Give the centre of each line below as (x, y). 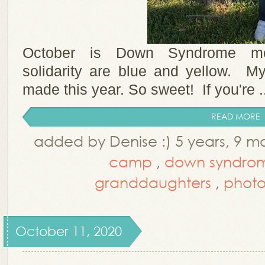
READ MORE (236, 116)
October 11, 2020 (69, 231)
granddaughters (153, 182)
